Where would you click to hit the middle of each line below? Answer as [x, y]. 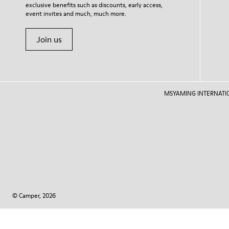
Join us [49, 39]
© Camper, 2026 [34, 195]
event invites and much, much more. [76, 14]
